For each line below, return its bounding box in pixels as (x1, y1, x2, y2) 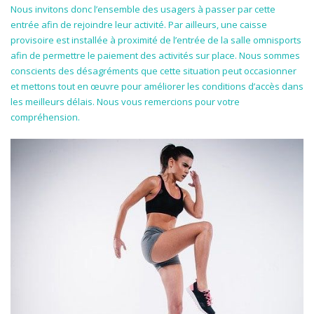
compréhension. (11, 110, 80, 123)
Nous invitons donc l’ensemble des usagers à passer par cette (11, 2, 275, 15)
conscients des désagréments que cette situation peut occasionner (11, 64, 296, 77)
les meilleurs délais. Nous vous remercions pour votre (11, 95, 240, 108)
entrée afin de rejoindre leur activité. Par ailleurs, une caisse (11, 18, 267, 31)
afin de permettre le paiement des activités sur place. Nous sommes (11, 48, 300, 62)
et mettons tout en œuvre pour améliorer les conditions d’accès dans (11, 79, 303, 93)
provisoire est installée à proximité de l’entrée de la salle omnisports (11, 33, 301, 46)
